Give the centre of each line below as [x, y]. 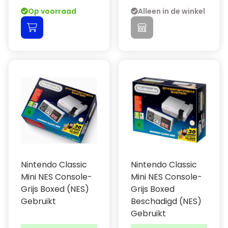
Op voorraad [52, 11]
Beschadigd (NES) [166, 201]
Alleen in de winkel [172, 11]
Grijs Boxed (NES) [55, 189]
